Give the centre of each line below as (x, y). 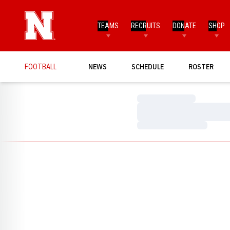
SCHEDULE (148, 66)
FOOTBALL (41, 66)
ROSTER (201, 66)
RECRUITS (146, 25)
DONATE (185, 25)
